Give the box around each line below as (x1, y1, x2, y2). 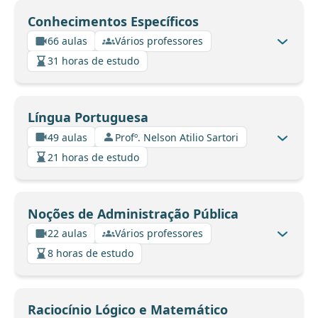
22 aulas (48, 226, 87, 241)
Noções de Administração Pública (27, 204, 238, 222)
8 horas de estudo (48, 246, 133, 261)
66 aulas (48, 34, 87, 48)
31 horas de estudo (48, 54, 139, 68)
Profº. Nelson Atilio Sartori (115, 130, 238, 144)
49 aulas (48, 130, 87, 144)
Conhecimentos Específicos (27, 12, 199, 30)
